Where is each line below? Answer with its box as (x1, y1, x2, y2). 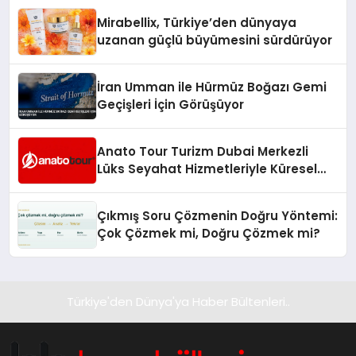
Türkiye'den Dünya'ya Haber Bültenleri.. (66, 293, 290, 311)
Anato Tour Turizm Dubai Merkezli (97, 143, 309, 161)
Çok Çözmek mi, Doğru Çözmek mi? (97, 225, 321, 242)
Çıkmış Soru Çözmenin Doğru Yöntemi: (97, 207, 339, 225)
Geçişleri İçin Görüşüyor (97, 96, 245, 114)
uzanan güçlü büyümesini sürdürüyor (97, 32, 333, 49)
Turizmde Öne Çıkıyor (97, 178, 233, 195)
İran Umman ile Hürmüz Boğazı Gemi (97, 79, 327, 96)
